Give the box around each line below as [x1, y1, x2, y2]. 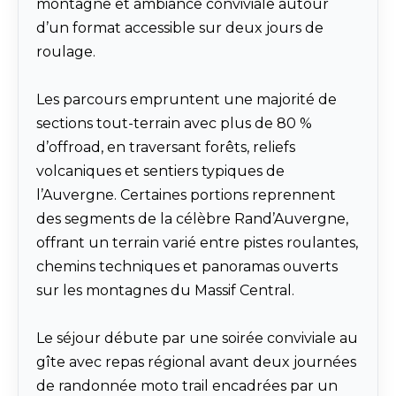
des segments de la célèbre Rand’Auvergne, [36, 210, 348, 228]
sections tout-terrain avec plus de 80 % [36, 115, 312, 133]
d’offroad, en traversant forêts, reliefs [36, 139, 295, 156]
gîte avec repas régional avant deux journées [36, 354, 356, 371]
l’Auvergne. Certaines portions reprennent [36, 187, 336, 204]
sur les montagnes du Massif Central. [36, 282, 294, 300]
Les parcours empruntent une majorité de [36, 91, 337, 109]
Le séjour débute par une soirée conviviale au [36, 330, 358, 347]
